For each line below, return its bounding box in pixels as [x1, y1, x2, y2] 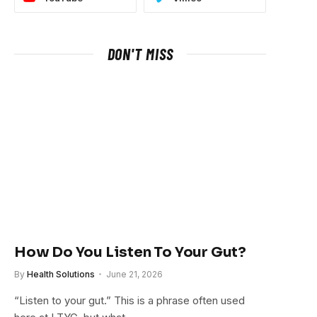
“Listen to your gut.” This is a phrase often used [14, 293, 245, 307]
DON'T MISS [107, 45, 173, 63]
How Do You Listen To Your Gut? [14, 243, 246, 261]
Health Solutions [27, 268, 95, 279]
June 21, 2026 [106, 268, 163, 279]
